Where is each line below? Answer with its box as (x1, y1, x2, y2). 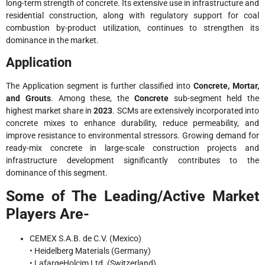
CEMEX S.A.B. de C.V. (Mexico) (30, 234, 141, 244)
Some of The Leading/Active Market (6, 188, 259, 205)
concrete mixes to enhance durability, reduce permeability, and (6, 118, 259, 128)
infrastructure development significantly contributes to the (6, 156, 259, 166)
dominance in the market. (6, 35, 99, 45)
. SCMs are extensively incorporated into (112, 106, 260, 116)
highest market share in (6, 106, 94, 116)
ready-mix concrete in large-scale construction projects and (6, 143, 259, 153)
